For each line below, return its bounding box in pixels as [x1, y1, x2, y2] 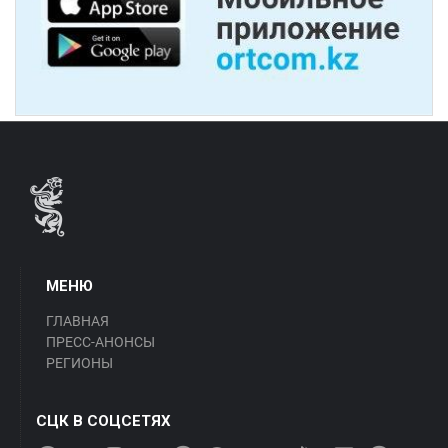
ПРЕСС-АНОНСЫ [46, 333, 155, 350]
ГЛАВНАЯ [46, 312, 109, 329]
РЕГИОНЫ [46, 354, 113, 371]
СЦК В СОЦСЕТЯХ [36, 411, 171, 430]
